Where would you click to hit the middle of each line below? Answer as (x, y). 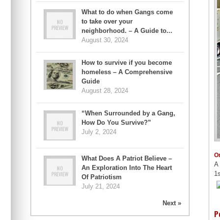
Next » (172, 203)
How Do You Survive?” (116, 123)
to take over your (107, 22)
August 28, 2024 (105, 91)
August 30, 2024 (105, 40)
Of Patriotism (102, 177)
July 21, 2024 (101, 187)
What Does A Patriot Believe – (127, 159)
